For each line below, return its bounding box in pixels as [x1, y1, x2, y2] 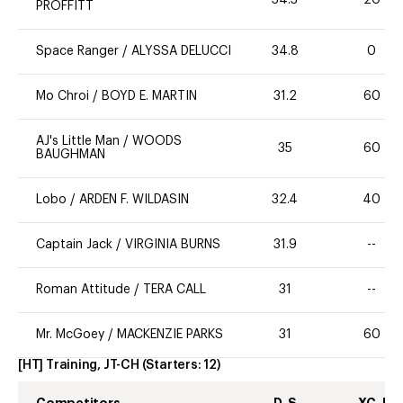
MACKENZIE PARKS [117, 328, 223, 342]
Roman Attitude [36, 283, 130, 297]
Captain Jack [36, 238, 112, 252]
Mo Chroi [36, 90, 93, 103]
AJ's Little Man [36, 135, 120, 148]
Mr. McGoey [36, 328, 104, 342]
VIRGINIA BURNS [125, 238, 220, 252]
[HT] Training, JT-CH [18, 359, 139, 372]
